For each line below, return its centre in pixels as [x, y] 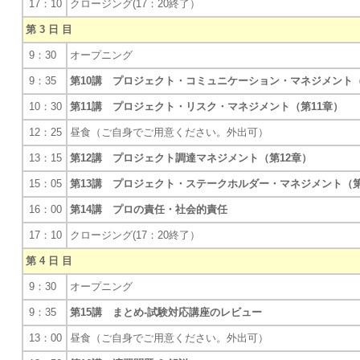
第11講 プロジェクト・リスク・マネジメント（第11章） [207, 106]
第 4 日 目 [49, 261]
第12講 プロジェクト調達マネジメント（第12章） [191, 158]
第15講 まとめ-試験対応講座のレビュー [166, 312]
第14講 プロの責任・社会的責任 [149, 209]
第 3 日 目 [49, 29]
